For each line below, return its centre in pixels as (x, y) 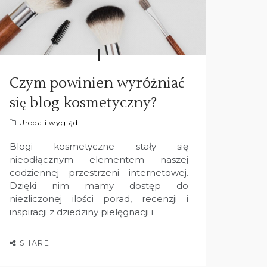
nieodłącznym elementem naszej (99, 159)
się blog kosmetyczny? (83, 103)
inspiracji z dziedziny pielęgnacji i (81, 212)
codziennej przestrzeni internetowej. (99, 172)
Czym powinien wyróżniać (97, 83)
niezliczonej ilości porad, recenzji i (99, 198)
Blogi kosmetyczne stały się (99, 146)
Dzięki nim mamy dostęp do (99, 185)
